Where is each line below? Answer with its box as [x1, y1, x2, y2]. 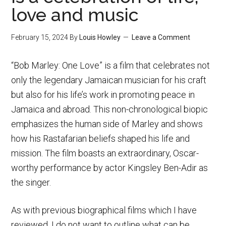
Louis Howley [79, 33, 121, 41]
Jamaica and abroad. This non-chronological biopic [11, 103, 208, 115]
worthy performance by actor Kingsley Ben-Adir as [11, 162, 208, 173]
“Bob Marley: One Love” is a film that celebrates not [11, 60, 210, 71]
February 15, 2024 [11, 33, 69, 41]
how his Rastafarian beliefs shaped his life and [11, 133, 190, 144]
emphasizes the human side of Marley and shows [11, 118, 203, 129]
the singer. [11, 177, 51, 188]
